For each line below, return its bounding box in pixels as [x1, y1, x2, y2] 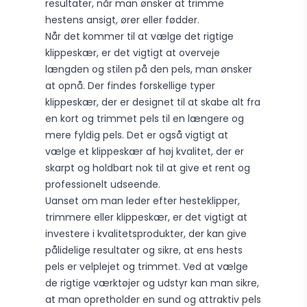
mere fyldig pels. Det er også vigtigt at [45, 128, 229, 142]
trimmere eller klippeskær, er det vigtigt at [45, 210, 248, 224]
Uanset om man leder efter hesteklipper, [45, 194, 241, 208]
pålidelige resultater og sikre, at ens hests [45, 243, 243, 257]
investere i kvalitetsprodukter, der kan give [45, 227, 247, 241]
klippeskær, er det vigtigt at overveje [45, 46, 221, 60]
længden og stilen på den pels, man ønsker [45, 62, 253, 76]
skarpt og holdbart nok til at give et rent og [45, 161, 251, 175]
